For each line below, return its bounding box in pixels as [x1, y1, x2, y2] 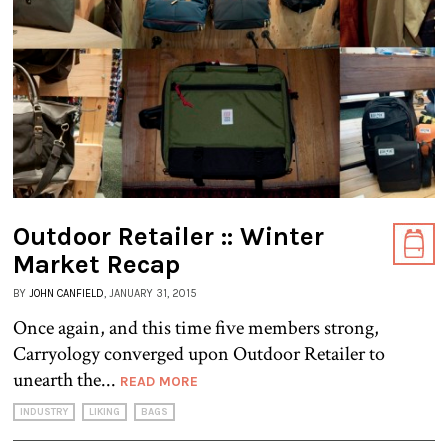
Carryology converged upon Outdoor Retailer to [13, 341, 385, 368]
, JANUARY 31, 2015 [104, 287, 197, 301]
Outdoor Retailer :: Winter [13, 221, 324, 253]
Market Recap [13, 249, 180, 281]
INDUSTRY [20, 406, 68, 419]
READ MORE [120, 373, 198, 391]
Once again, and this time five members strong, [13, 315, 379, 342]
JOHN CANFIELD [29, 287, 104, 301]
